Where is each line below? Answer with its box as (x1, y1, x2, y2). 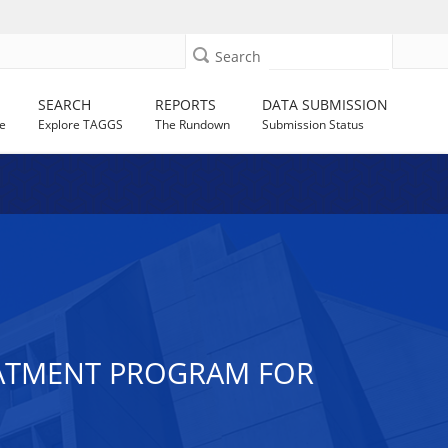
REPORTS (155, 95, 217, 114)
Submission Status (262, 116, 365, 133)
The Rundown (155, 116, 231, 133)
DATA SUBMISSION (262, 95, 389, 114)
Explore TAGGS (38, 116, 124, 133)
